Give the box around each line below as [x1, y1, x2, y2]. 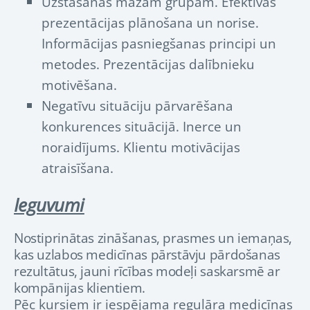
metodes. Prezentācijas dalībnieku [42, 55, 255, 74]
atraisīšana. [42, 158, 113, 178]
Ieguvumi [14, 193, 84, 218]
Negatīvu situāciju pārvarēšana [42, 96, 233, 116]
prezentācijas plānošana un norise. [42, 13, 259, 33]
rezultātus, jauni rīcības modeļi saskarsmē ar [14, 262, 280, 281]
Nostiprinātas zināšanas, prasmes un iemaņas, [14, 228, 293, 248]
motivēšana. [42, 75, 120, 95]
